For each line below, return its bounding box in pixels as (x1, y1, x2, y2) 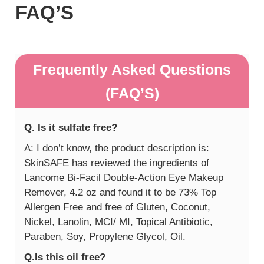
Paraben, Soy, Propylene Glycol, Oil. (24, 231, 186, 243)
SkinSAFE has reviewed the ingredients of (24, 157, 210, 169)
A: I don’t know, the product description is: (24, 143, 210, 154)
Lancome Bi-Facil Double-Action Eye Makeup (24, 172, 224, 184)
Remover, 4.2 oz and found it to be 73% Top (24, 187, 217, 199)
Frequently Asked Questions (33, 61, 231, 78)
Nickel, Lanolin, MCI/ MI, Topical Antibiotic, (24, 216, 213, 228)
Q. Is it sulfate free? (24, 122, 118, 134)
